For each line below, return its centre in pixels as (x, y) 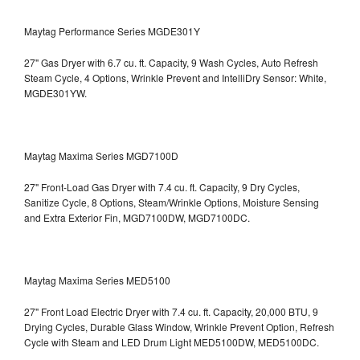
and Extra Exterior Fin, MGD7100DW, (106, 217)
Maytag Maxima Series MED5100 (97, 280)
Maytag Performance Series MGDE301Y (112, 31)
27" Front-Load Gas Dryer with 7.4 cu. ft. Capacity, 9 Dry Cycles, (162, 186)
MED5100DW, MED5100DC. (256, 342)
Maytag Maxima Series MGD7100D (101, 155)
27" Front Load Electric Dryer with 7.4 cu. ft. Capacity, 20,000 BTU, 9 (171, 311)
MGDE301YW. (55, 92)
